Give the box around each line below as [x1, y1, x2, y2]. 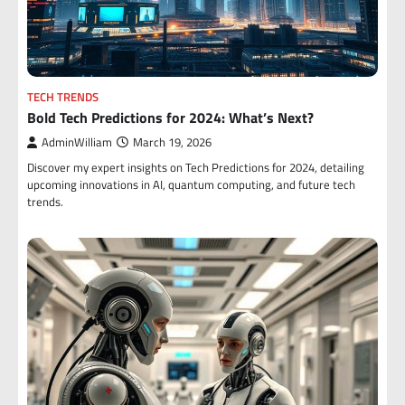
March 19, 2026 [133, 134, 212, 151]
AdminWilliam [42, 134, 112, 151]
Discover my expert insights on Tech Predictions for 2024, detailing [27, 158, 364, 176]
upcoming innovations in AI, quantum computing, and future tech [27, 175, 355, 193]
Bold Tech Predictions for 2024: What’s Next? [27, 107, 314, 128]
